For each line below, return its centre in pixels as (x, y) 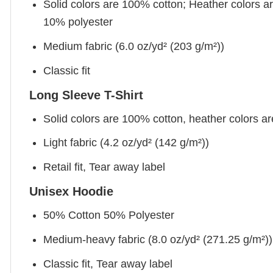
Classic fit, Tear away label (108, 264)
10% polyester (78, 22)
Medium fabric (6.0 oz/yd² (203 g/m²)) (134, 46)
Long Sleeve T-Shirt (86, 95)
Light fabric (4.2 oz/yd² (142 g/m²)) (126, 143)
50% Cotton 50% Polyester (109, 215)
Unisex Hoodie (71, 192)
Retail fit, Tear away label (105, 167)
